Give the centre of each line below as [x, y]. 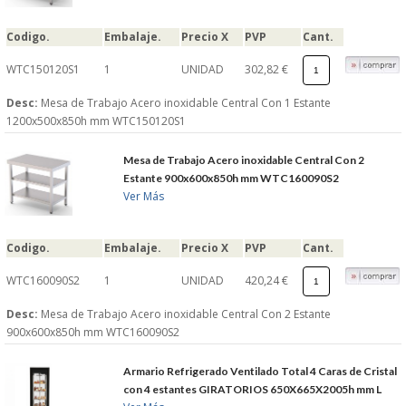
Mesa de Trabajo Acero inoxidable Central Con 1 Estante [186, 103]
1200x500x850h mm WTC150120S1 [96, 121]
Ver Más [144, 197]
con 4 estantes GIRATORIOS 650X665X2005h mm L [253, 390]
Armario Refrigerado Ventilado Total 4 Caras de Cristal [261, 372]
